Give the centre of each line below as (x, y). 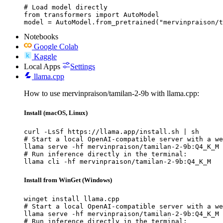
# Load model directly (66, 7)
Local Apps (42, 66)
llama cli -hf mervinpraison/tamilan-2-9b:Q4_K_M (117, 161)
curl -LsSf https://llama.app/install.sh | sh (111, 131)
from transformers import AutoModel (92, 14)
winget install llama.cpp (72, 199)
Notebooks (41, 36)
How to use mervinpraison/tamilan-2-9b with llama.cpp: (111, 93)
